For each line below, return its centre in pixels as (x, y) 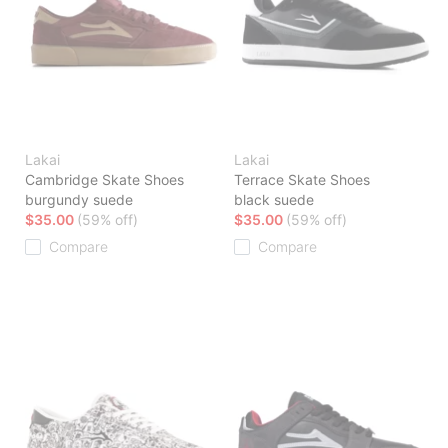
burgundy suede (79, 200)
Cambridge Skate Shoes (104, 180)
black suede (274, 200)
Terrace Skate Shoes (302, 180)
